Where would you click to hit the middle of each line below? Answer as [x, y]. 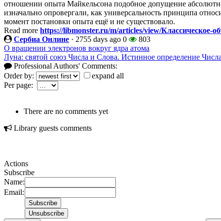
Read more [22, 30]
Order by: [20, 76]
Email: [14, 192]
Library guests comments [52, 128]
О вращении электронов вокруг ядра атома [77, 48]
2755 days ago [98, 39]
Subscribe [19, 172]
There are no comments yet [66, 111]
